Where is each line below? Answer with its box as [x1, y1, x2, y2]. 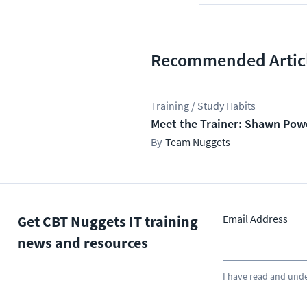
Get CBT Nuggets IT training [17, 212, 198, 231]
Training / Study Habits [151, 99, 256, 112]
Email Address [223, 212, 288, 225]
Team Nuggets [165, 135, 230, 149]
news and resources [17, 233, 148, 252]
